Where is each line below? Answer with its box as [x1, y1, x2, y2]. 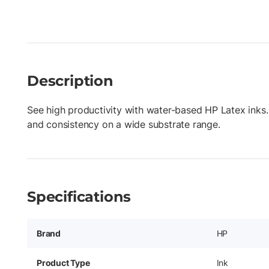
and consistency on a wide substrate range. [27, 118, 220, 130]
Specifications [27, 187, 131, 205]
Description [27, 71, 113, 89]
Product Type [37, 257, 90, 268]
